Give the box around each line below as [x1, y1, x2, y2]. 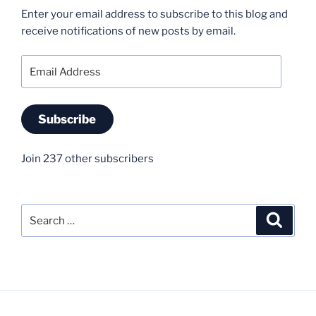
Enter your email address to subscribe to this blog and [21, 7, 288, 20]
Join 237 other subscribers [21, 152, 154, 165]
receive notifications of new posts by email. [21, 24, 236, 37]
